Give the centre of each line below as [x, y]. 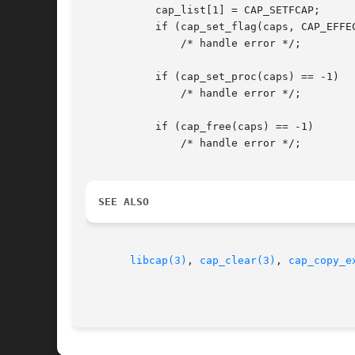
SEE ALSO [124, 202]
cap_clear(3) [238, 261]
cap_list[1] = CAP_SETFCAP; [111, 10]
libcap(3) [158, 261]
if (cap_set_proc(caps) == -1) [111, 77]
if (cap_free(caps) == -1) [111, 127]
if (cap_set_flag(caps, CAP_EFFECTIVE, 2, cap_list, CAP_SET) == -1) [111, 27]
